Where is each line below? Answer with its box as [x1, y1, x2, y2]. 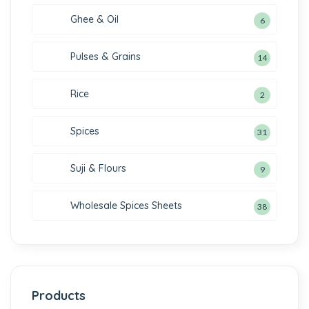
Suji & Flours [70, 162, 126, 175]
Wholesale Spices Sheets [70, 199, 182, 212]
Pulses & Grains [70, 50, 141, 63]
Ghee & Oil [70, 13, 119, 26]
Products [32, 288, 86, 303]
